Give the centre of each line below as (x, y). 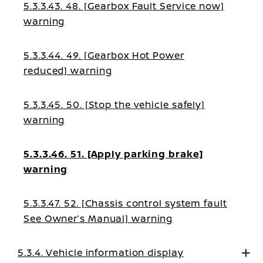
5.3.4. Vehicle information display (101, 252)
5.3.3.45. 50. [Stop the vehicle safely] (114, 104)
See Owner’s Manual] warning (98, 218)
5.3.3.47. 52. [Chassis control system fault (125, 203)
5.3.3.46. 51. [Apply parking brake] (113, 154)
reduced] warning (68, 70)
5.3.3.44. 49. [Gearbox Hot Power (104, 55)
